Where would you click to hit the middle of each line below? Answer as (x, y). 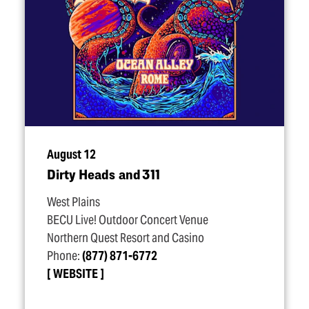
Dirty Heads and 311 (103, 174)
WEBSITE (76, 274)
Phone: (64, 256)
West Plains (73, 202)
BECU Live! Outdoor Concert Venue (128, 220)
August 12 (71, 154)
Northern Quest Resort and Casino (126, 238)
